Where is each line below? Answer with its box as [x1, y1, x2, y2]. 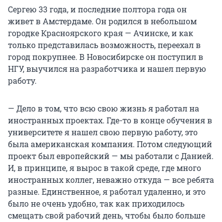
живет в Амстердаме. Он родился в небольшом [8, 16, 197, 27]
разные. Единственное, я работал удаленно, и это [8, 186, 206, 197]
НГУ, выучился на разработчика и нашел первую [8, 63, 206, 74]
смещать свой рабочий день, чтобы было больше [8, 210, 205, 221]
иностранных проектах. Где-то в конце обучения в [8, 115, 212, 126]
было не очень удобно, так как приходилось [8, 198, 184, 209]
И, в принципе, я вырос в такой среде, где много [8, 163, 201, 173]
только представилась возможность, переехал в [8, 40, 201, 51]
